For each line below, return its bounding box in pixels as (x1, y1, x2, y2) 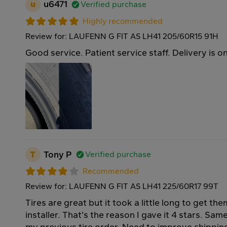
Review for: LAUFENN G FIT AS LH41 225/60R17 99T (25, 181, 218, 191)
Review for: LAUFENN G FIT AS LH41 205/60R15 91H (25, 31, 218, 41)
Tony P (43, 148, 72, 160)
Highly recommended (83, 16, 163, 26)
